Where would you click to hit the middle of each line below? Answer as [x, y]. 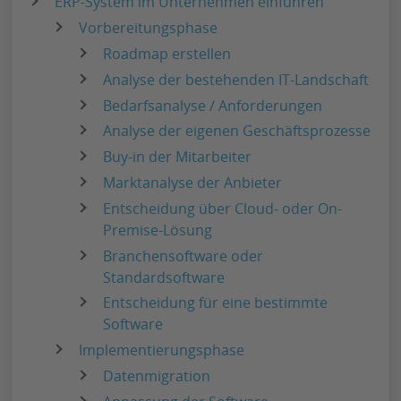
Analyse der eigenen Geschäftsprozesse [237, 131]
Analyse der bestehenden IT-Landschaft [236, 79]
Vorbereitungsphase [149, 28]
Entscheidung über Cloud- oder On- [223, 208]
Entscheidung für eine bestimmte [216, 303]
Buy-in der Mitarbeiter [178, 157]
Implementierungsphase [162, 350]
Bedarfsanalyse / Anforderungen [213, 105]
